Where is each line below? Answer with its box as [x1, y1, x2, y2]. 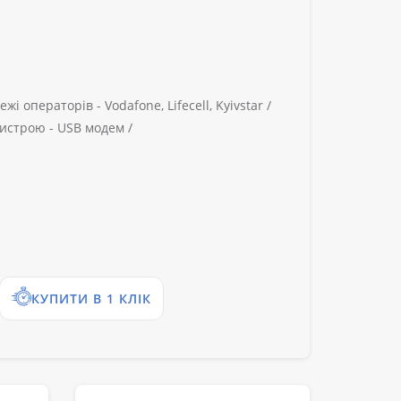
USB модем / [54, 119, 132, 137]
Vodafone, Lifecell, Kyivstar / [101, 97, 271, 115]
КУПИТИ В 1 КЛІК [31, 290, 151, 308]
